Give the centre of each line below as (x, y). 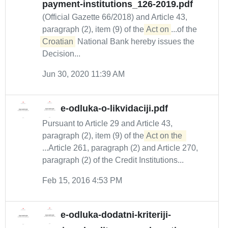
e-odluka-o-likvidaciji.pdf (114, 109)
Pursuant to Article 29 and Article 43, (107, 123)
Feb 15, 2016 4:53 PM (82, 180)
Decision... (61, 54)
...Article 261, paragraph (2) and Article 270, (120, 148)
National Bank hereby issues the (135, 41)
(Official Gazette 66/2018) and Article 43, (115, 17)
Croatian (58, 41)
